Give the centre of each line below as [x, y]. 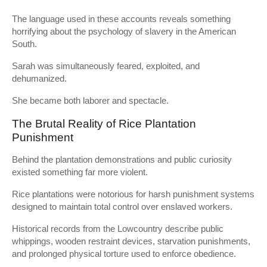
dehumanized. [39, 78]
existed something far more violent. [80, 172]
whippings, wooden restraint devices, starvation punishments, [131, 241]
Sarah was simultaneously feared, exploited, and [106, 66]
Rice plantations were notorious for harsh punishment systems [133, 194]
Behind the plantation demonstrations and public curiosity [122, 159]
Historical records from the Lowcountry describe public [118, 229]
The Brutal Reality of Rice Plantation [104, 124]
